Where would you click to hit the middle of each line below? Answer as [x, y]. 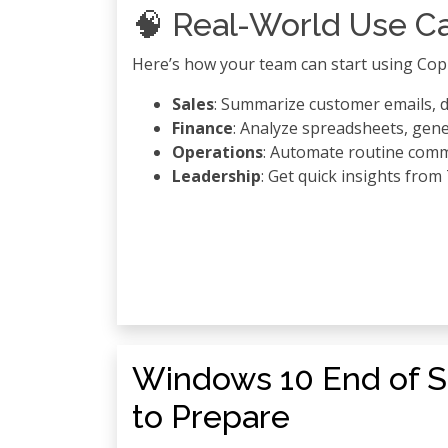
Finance [202, 128]
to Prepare [211, 416]
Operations [217, 152]
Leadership [216, 176]
